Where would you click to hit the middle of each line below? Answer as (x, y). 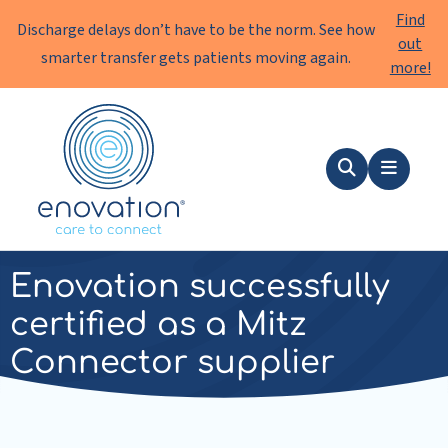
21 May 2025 (116, 221)
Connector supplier (172, 362)
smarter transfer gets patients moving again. (196, 58)
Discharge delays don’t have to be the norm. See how (196, 30)
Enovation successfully (199, 286)
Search (371, 186)
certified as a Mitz (158, 324)
